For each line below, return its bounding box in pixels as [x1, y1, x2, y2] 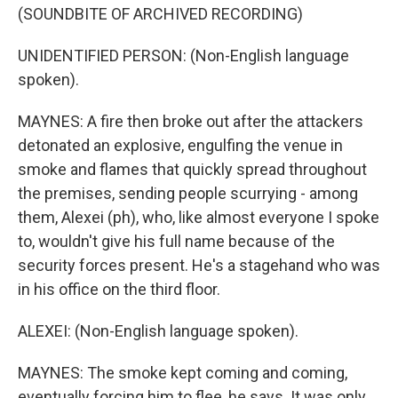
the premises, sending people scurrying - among [18, 183, 358, 203]
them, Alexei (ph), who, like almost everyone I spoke [18, 207, 379, 227]
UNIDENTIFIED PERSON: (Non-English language [18, 45, 349, 65]
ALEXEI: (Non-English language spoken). [18, 321, 298, 340]
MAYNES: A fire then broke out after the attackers [18, 111, 363, 131]
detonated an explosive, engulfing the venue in [18, 135, 343, 155]
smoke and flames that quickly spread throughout [18, 159, 367, 179]
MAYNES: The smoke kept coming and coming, [18, 362, 347, 382]
